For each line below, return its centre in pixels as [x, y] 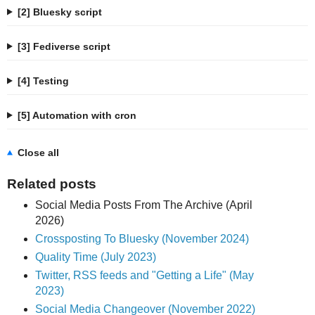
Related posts [52, 184]
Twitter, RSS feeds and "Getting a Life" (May [144, 276]
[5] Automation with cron [77, 115]
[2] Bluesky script [59, 12]
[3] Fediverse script [64, 46]
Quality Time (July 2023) [95, 257]
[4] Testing [43, 81]
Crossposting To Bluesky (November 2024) [142, 239]
